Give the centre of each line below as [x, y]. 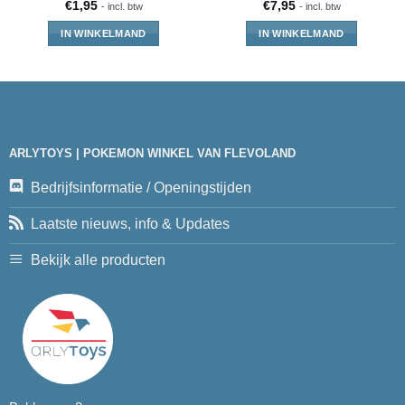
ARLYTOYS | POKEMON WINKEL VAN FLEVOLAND [152, 154]
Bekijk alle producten [98, 259]
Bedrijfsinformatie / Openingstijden [141, 187]
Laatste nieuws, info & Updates [130, 223]
